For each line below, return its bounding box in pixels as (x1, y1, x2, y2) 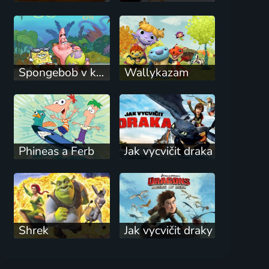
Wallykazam (124, 64, 189, 80)
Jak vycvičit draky (124, 222, 213, 238)
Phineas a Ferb (19, 144, 95, 160)
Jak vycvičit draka (124, 144, 213, 160)
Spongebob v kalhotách (96, 64, 104, 80)
